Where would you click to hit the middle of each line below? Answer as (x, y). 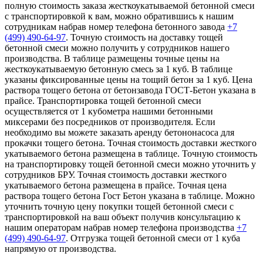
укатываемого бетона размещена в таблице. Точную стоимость (131, 153)
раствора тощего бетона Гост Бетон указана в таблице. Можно (130, 195)
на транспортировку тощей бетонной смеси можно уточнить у (130, 164)
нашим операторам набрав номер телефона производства (121, 227)
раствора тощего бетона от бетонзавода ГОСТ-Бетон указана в (130, 90)
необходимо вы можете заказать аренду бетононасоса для (119, 132)
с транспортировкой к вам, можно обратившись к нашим (119, 16)
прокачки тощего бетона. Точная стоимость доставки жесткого (131, 143)
